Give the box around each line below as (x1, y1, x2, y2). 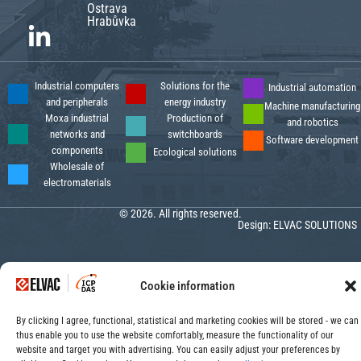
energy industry (164, 95, 226, 108)
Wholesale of (50, 160, 104, 172)
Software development (266, 134, 359, 147)
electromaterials (43, 176, 111, 189)
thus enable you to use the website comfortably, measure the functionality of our (16, 330, 334, 341)
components (51, 143, 103, 156)
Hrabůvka (87, 13, 137, 29)
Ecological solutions (152, 146, 237, 159)
